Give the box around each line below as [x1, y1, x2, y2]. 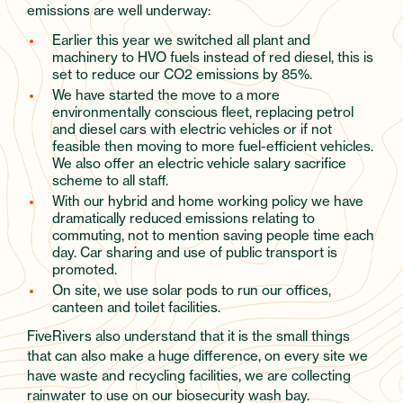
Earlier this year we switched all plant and [52, 31, 310, 49]
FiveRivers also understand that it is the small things [27, 327, 350, 345]
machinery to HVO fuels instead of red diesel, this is [52, 48, 373, 66]
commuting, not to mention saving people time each [52, 226, 374, 244]
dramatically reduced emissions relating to [52, 209, 315, 227]
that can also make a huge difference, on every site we [27, 346, 368, 364]
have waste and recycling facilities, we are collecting [27, 366, 351, 384]
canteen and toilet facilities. [52, 298, 220, 316]
